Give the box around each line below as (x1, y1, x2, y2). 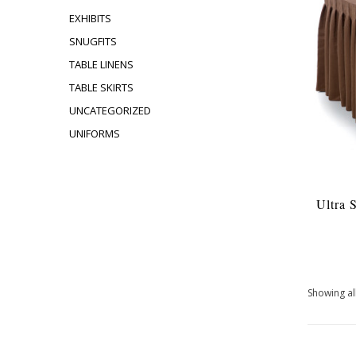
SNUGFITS (69, 34, 117, 48)
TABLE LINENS (69, 57, 133, 72)
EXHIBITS (69, 11, 111, 25)
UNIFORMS (69, 126, 120, 141)
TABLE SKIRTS (69, 80, 133, 95)
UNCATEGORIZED (69, 103, 151, 118)
